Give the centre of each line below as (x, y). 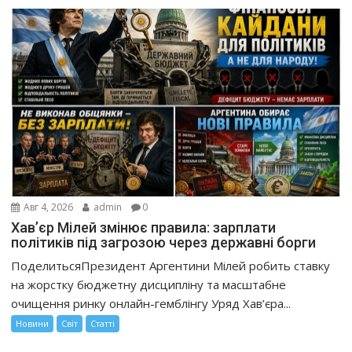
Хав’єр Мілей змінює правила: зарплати (144, 228)
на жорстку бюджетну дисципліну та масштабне (149, 285)
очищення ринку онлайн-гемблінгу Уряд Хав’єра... (151, 304)
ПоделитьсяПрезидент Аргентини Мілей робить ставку (171, 266)
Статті (103, 324)
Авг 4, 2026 (48, 207)
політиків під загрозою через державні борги (164, 243)
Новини (33, 324)
